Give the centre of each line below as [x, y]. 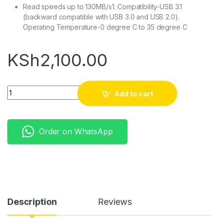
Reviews [115, 202]
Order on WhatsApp [76, 132]
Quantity [22, 90]
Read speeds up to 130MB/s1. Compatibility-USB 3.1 [103, 7]
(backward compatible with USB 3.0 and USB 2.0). [101, 17]
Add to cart [134, 93]
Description [32, 202]
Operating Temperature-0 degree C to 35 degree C [105, 27]
